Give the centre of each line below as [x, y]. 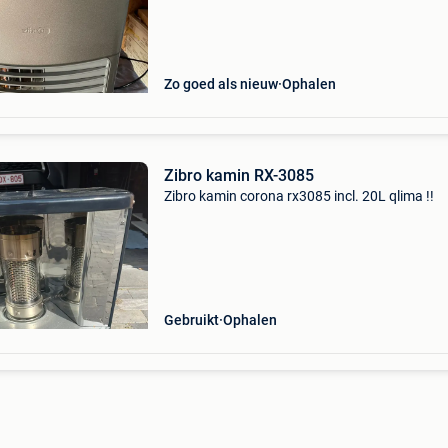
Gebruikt [191, 320]
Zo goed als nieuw [220, 84]
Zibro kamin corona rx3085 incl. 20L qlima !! [298, 196]
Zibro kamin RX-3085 [238, 175]
